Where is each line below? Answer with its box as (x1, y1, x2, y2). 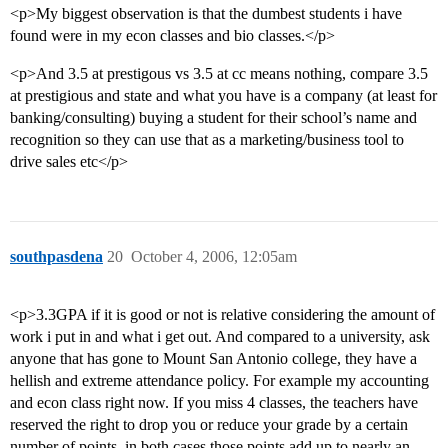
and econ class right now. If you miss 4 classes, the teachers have (10, 394, 418, 412)
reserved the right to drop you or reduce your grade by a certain (10, 416, 408, 434)
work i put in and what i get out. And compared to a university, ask (10, 328, 430, 346)
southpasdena (10, 248, 103, 266)
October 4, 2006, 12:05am (131, 248, 297, 266)
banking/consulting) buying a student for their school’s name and (10, 109, 417, 127)
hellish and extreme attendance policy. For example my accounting (10, 372, 429, 390)
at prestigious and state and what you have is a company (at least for (10, 87, 437, 105)
